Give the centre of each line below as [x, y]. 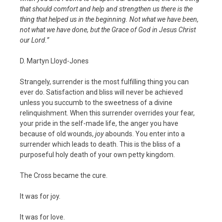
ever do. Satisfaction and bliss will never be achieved [101, 92]
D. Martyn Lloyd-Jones [54, 61]
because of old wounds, [57, 134]
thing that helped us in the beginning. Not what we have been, [109, 19]
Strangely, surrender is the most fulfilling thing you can [104, 82]
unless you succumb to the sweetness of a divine [96, 102]
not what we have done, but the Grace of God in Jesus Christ [108, 29]
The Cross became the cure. [64, 175]
